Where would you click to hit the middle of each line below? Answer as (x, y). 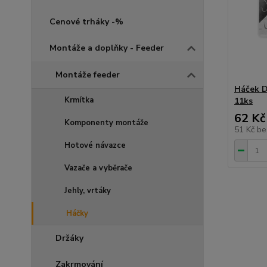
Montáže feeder (88, 75)
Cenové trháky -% (86, 22)
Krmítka (79, 100)
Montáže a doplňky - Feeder (107, 48)
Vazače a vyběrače (98, 168)
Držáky (69, 238)
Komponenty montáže (106, 123)
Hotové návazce (95, 145)
